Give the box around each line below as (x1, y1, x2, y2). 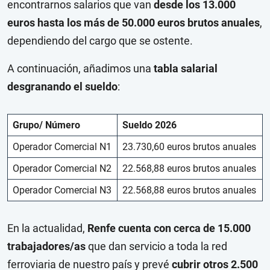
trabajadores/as (7, 240, 86, 253)
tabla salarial (151, 62, 218, 75)
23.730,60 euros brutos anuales (122, 141, 256, 153)
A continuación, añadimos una (7, 62, 151, 75)
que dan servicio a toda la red (86, 240, 227, 253)
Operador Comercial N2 (13, 163, 111, 175)
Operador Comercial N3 (13, 184, 111, 196)
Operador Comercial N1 (13, 141, 111, 153)
